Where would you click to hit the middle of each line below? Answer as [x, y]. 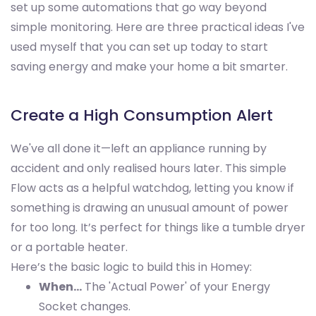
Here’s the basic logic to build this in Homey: [131, 267]
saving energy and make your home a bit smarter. [149, 67]
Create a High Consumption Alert [142, 116]
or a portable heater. [69, 248]
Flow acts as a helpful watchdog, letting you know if [152, 188]
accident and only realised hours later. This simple [148, 169]
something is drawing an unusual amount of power [150, 208]
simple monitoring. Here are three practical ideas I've [158, 28]
